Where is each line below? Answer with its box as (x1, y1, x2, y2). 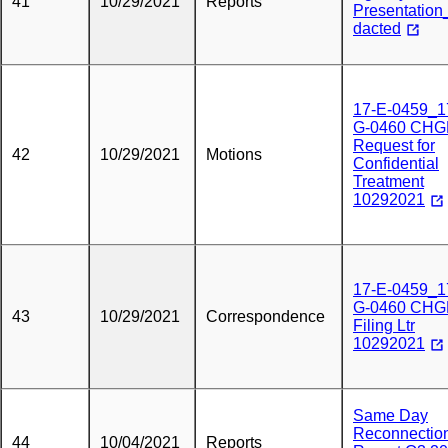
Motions (206, 146, 262, 163)
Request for (353, 137, 435, 154)
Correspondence (206, 308, 325, 325)
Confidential (353, 155, 439, 172)
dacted (353, 20, 401, 37)
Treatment (353, 173, 424, 190)
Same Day (353, 407, 428, 424)
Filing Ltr (353, 317, 415, 334)
